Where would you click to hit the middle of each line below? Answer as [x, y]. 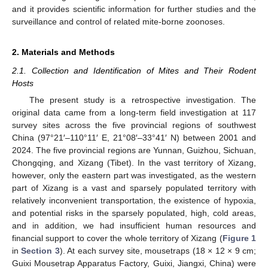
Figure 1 [239, 238]
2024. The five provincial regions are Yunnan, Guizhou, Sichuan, [134, 150]
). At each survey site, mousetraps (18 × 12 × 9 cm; [158, 251]
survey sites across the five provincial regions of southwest [134, 125]
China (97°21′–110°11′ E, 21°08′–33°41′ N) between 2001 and [134, 138]
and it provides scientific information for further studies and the [134, 9]
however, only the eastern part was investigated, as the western [134, 176]
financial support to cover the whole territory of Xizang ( [117, 238]
